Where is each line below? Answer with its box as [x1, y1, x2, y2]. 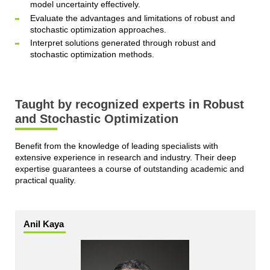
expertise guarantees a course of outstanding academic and [14, 164, 244, 174]
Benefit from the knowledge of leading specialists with [14, 141, 218, 151]
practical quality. [14, 175, 76, 186]
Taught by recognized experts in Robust [14, 98, 244, 111]
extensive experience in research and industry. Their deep [14, 152, 236, 163]
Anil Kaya [23, 219, 64, 230]
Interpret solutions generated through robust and [30, 38, 216, 48]
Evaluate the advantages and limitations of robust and [30, 13, 235, 23]
